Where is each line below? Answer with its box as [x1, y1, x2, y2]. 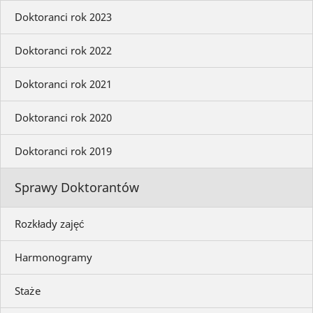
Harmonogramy [15, 250, 92, 265]
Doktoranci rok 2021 [15, 77, 112, 92]
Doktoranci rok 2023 [15, 10, 112, 24]
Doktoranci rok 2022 [15, 43, 112, 58]
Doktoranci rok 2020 [15, 110, 112, 125]
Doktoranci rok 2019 [15, 144, 112, 159]
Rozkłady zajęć [15, 217, 85, 231]
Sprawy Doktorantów [15, 179, 139, 196]
